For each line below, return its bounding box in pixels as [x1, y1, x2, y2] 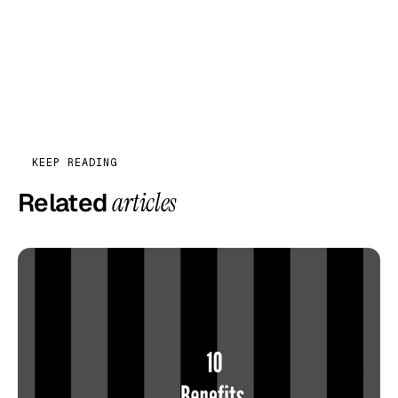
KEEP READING [32, 155, 117, 170]
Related [18, 186, 113, 219]
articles [112, 186, 177, 219]
